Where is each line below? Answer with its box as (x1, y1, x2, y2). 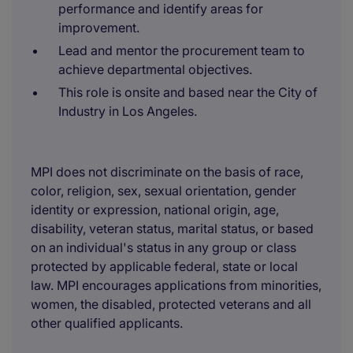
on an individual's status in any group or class (31, 240, 296, 255)
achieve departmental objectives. (58, 61, 252, 77)
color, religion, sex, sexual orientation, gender (31, 183, 296, 199)
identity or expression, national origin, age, (31, 202, 279, 217)
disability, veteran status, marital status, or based (31, 221, 314, 236)
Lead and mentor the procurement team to (58, 43, 305, 58)
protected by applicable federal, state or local (31, 258, 298, 274)
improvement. (58, 20, 139, 35)
